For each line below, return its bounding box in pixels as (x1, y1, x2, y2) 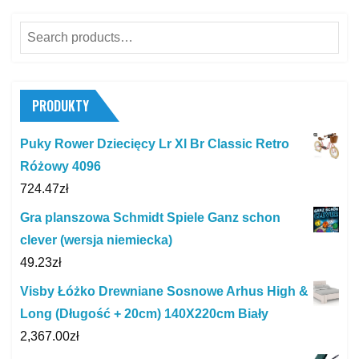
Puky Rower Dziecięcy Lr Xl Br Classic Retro (20, 137, 289, 151)
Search (19, 25, 60, 39)
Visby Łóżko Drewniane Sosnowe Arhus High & (20, 284, 309, 299)
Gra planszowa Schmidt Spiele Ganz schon (20, 211, 280, 225)
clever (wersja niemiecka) (20, 233, 172, 248)
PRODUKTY (32, 96, 89, 116)
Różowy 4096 (20, 159, 101, 174)
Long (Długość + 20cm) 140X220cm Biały (20, 307, 268, 321)
